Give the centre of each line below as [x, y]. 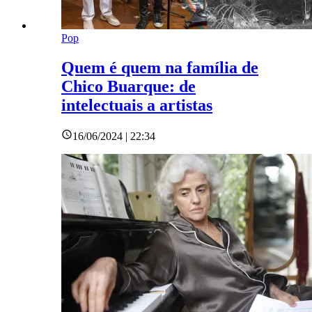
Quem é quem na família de [160, 68]
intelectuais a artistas [137, 106]
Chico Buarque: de [128, 87]
